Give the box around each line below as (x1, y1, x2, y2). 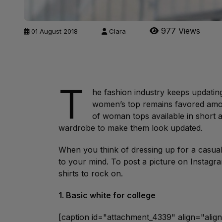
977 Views (159, 26, 200, 36)
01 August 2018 (29, 27, 80, 35)
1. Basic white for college (58, 190, 156, 200)
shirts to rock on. (58, 168, 123, 178)
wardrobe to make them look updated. (58, 123, 203, 133)
